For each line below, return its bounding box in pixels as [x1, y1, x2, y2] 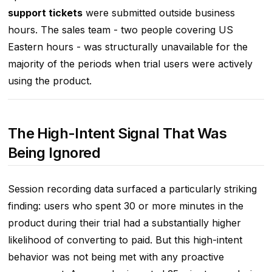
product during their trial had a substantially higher [7, 217, 241, 229]
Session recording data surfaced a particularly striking [7, 183, 257, 195]
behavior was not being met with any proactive [7, 251, 224, 263]
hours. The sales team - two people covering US [7, 24, 233, 36]
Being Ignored [7, 144, 100, 162]
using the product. [7, 75, 92, 87]
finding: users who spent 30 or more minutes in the [7, 200, 243, 212]
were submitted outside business [82, 7, 235, 19]
